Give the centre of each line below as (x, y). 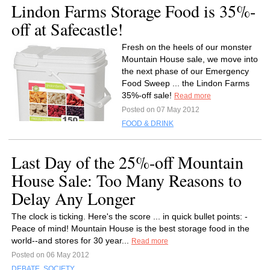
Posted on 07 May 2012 (161, 110)
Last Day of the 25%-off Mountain (127, 162)
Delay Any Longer (73, 198)
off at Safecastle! (67, 29)
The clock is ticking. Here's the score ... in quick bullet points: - (130, 216)
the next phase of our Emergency (185, 71)
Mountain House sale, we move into (190, 59)
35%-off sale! (148, 95)
